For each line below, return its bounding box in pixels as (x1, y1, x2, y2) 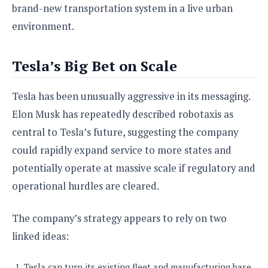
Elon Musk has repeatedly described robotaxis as (12, 107, 233, 121)
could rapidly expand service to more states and (12, 143, 232, 157)
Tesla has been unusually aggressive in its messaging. (12, 89, 250, 103)
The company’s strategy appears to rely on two (12, 211, 227, 225)
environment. (12, 19, 74, 33)
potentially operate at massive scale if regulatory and (12, 161, 255, 175)
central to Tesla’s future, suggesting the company (12, 125, 238, 139)
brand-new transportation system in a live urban (12, 1, 233, 15)
